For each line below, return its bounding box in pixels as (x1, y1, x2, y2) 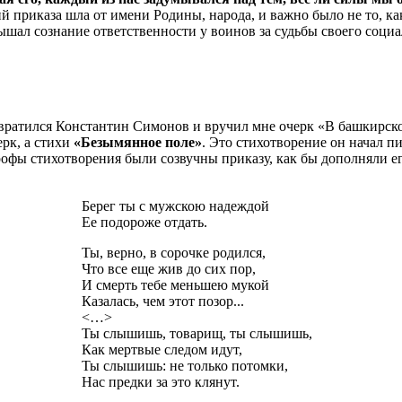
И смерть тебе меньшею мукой (82, 276, 269, 293)
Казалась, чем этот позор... (82, 293, 244, 309)
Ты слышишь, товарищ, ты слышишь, (82, 325, 312, 341)
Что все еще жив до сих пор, (82, 260, 256, 276)
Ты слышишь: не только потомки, (82, 357, 288, 373)
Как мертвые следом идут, (82, 341, 242, 357)
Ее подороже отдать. (82, 214, 207, 230)
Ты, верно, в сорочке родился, (82, 244, 266, 260)
